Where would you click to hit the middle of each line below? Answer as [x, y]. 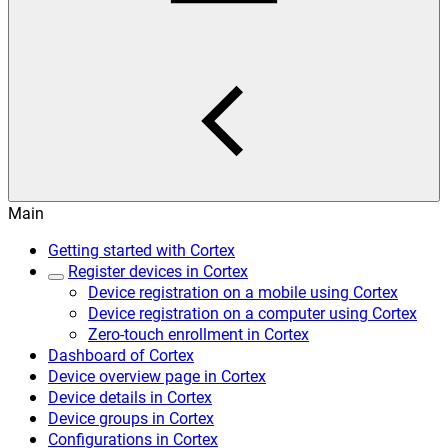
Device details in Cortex [130, 396]
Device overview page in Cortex [157, 375]
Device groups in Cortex [131, 417]
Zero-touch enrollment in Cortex [198, 333]
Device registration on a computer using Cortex [252, 312]
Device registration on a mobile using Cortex [243, 291]
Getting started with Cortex [141, 249]
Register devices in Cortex [158, 270]
